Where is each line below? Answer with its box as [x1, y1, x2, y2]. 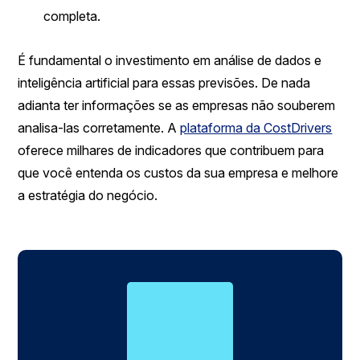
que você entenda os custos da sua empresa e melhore [18, 165, 339, 181]
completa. [43, 8, 101, 24]
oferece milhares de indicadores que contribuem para [18, 142, 325, 158]
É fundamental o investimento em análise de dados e [18, 52, 322, 68]
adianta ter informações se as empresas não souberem [18, 97, 336, 113]
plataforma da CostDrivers [180, 120, 333, 136]
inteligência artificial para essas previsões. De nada [18, 75, 311, 91]
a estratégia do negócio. [18, 187, 158, 203]
